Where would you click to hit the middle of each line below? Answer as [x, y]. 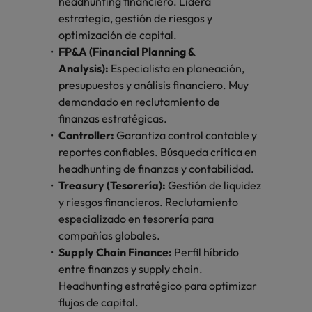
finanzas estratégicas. [114, 119]
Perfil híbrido [206, 252]
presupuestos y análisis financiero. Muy [154, 85]
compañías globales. [110, 236]
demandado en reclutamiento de [139, 102]
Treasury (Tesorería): [113, 186]
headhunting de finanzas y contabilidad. [157, 169]
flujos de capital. [100, 303]
